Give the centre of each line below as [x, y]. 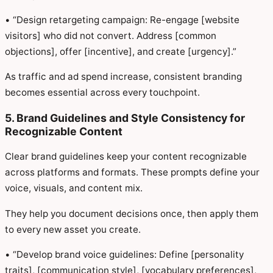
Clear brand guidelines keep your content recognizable [126, 157]
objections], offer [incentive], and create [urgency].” [121, 51]
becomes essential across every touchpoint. [102, 93]
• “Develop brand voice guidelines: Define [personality [124, 254]
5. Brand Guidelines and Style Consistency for [125, 118]
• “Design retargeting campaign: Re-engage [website [122, 19]
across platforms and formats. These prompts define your [132, 172]
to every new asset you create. [73, 229]
